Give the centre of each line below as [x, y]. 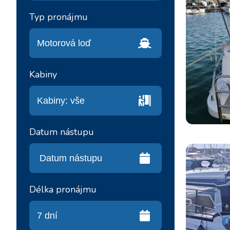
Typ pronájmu [59, 17]
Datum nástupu [62, 132]
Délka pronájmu [63, 189]
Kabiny [43, 74]
